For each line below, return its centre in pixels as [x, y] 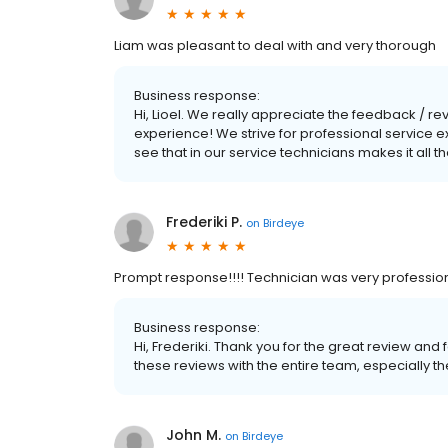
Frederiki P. [204, 222]
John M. [193, 435]
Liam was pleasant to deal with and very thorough [275, 45]
